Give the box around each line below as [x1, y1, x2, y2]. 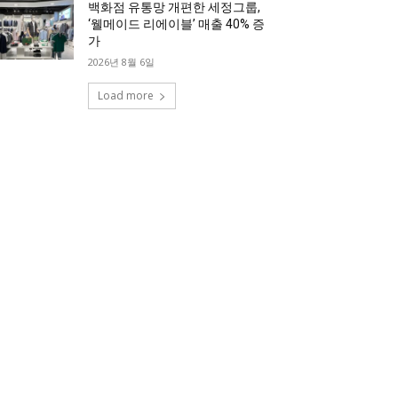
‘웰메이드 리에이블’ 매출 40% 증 [88, 16, 266, 31]
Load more [97, 87, 154, 103]
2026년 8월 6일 [88, 54, 155, 68]
